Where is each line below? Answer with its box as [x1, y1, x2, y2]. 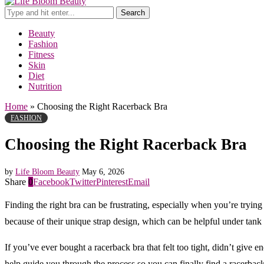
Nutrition [28, 81, 62, 91]
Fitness [28, 49, 54, 60]
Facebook [33, 176, 70, 187]
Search [121, 8, 145, 17]
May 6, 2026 [82, 167, 124, 176]
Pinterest [96, 176, 128, 187]
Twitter [70, 176, 96, 187]
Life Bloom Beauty [15, 167, 80, 176]
